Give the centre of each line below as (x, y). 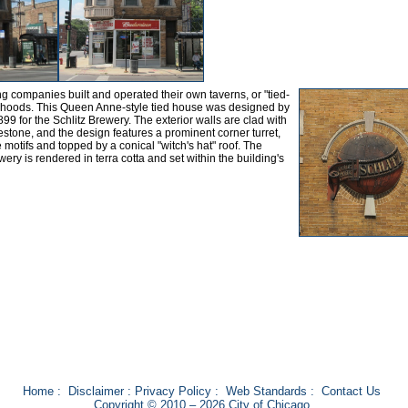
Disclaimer (96, 391)
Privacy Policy (173, 391)
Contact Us (351, 391)
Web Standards (266, 391)
